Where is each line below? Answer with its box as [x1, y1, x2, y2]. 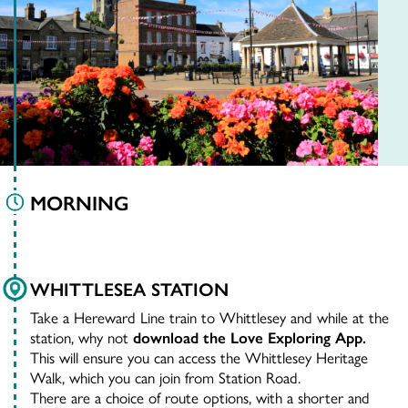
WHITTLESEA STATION [30, 275, 229, 302]
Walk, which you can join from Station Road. [30, 366, 301, 389]
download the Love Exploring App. [133, 326, 366, 349]
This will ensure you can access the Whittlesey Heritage [30, 346, 368, 369]
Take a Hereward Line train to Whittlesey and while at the [30, 306, 389, 329]
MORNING [30, 188, 129, 218]
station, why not [30, 326, 133, 349]
